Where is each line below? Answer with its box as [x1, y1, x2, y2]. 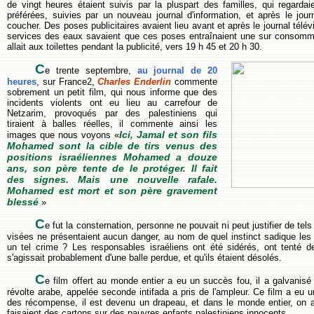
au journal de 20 [137, 64, 217, 76]
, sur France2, [36, 76, 98, 87]
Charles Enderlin [97, 76, 172, 87]
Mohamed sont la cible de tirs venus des [7, 139, 217, 151]
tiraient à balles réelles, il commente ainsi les [7, 118, 217, 129]
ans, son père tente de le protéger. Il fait [7, 162, 217, 174]
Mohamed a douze [116, 151, 217, 163]
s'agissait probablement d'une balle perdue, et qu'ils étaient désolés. [7, 252, 282, 263]
